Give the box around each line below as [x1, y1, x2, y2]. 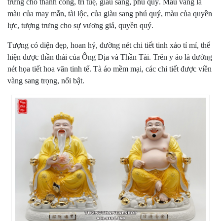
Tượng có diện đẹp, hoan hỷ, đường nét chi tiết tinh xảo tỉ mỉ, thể [7, 41, 210, 49]
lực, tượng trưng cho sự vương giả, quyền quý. [7, 21, 153, 30]
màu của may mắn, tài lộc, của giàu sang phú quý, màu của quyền [7, 9, 212, 18]
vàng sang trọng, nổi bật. [7, 76, 84, 85]
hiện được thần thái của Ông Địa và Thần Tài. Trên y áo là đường [7, 53, 212, 61]
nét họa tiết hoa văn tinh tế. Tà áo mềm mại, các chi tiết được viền [7, 65, 212, 73]
